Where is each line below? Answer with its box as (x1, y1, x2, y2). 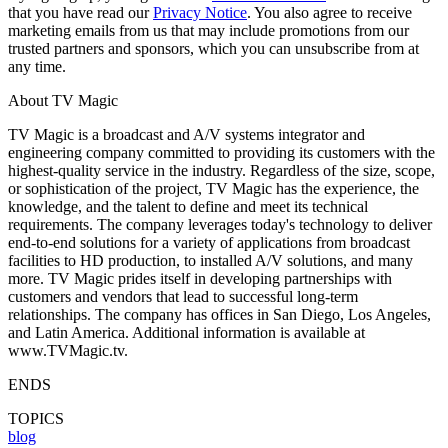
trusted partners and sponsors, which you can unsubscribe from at (8, 39, 419, 57)
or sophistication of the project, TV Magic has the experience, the (8, 179, 419, 197)
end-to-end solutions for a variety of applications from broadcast (8, 233, 410, 251)
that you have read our (8, 3, 153, 21)
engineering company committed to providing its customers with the (8, 143, 435, 161)
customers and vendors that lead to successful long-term (8, 287, 358, 305)
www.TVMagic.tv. (8, 341, 128, 359)
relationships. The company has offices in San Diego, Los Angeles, (8, 305, 431, 323)
